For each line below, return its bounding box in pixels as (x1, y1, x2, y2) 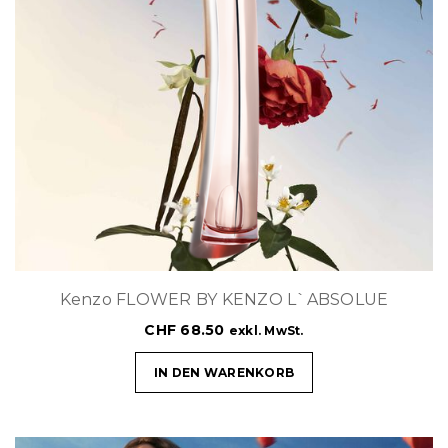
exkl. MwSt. (228, 323, 304, 339)
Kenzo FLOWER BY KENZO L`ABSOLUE (59, 290, 389, 310)
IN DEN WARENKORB (154, 365, 294, 381)
